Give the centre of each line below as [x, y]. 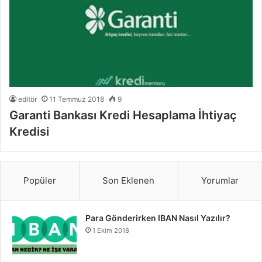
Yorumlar [220, 180]
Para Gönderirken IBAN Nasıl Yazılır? [158, 218]
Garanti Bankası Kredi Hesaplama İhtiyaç [123, 115]
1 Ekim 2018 [111, 230]
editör [27, 99]
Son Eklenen [129, 180]
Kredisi [29, 131]
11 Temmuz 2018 [77, 99]
